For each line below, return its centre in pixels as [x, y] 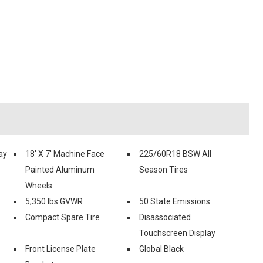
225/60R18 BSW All [175, 154]
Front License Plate [60, 249]
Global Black [161, 249]
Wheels [39, 185]
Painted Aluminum [60, 169]
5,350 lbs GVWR [54, 201]
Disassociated [165, 217]
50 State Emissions [175, 201]
